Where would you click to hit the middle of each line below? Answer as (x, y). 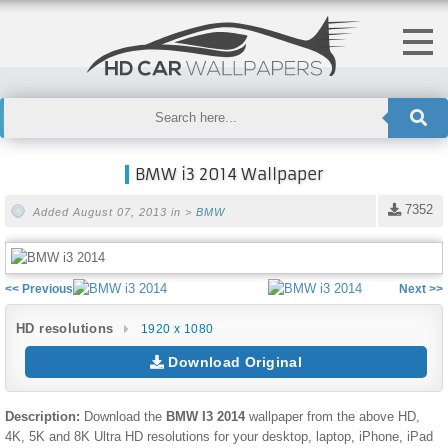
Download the (125, 416)
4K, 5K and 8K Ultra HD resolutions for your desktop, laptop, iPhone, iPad (219, 436)
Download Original (233, 361)
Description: (44, 416)
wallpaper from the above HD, (332, 416)
